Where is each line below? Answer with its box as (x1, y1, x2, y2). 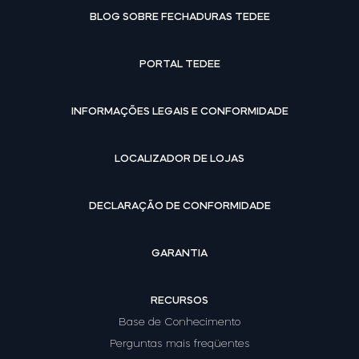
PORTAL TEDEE (139, 58, 220, 69)
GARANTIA (151, 247, 208, 258)
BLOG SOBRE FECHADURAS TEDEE (89, 10, 270, 22)
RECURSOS (151, 294, 208, 305)
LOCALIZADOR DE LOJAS (115, 152, 244, 163)
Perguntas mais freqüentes (109, 337, 250, 349)
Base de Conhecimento (119, 316, 240, 327)
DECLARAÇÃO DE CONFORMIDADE (88, 200, 271, 211)
